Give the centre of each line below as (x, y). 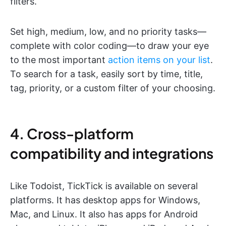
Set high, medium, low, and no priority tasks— (108, 31)
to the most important (59, 60)
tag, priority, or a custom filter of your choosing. (113, 88)
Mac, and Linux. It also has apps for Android (104, 214)
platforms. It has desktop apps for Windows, (105, 200)
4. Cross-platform (72, 133)
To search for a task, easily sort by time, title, (106, 74)
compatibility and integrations (112, 153)
